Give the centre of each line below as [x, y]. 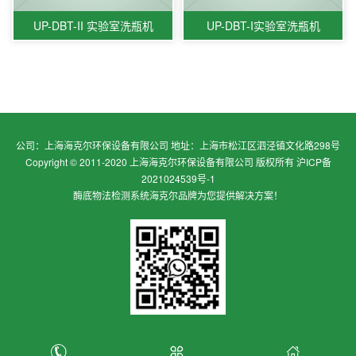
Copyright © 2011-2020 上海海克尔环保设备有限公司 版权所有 [161, 161]
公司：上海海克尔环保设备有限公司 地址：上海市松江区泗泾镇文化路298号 [178, 145]
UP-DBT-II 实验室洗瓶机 [93, 25]
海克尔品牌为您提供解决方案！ [216, 195]
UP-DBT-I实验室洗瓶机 [263, 25]
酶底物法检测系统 [111, 195]
